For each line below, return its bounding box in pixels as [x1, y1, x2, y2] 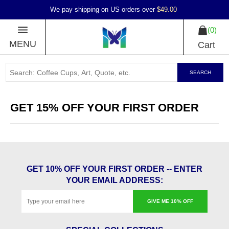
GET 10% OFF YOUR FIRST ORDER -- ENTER [27, 165, 202, 173]
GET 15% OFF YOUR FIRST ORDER [10, 101, 199, 114]
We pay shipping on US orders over [50, 6, 157, 13]
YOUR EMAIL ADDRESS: [66, 176, 163, 185]
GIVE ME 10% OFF [147, 198, 194, 204]
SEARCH [190, 69, 211, 75]
